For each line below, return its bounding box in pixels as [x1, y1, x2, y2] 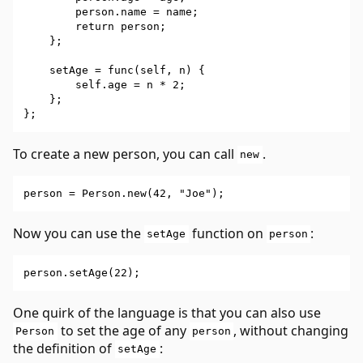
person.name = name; [23, 5, 199, 18]
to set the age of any [57, 321, 190, 340]
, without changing [233, 321, 348, 340]
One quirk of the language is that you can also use [13, 303, 321, 322]
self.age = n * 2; [23, 78, 186, 91]
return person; [23, 19, 166, 32]
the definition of [13, 339, 115, 357]
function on [188, 224, 267, 242]
